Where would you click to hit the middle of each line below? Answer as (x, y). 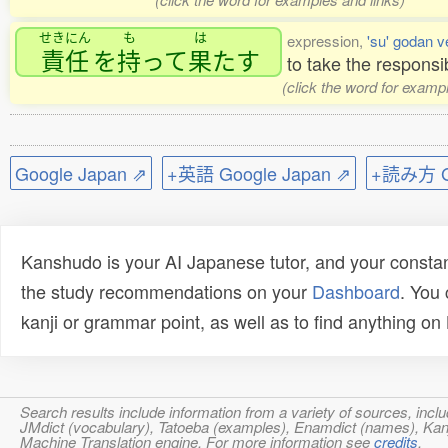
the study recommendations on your (166, 291)
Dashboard (356, 291)
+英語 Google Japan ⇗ (259, 173)
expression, (327, 41)
